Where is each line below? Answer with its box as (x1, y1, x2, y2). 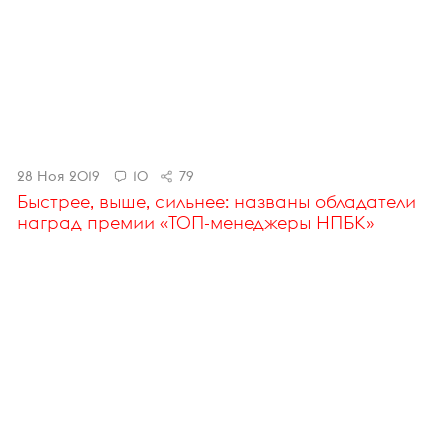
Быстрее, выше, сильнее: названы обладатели (16, 190, 416, 214)
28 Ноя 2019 (16, 167, 100, 186)
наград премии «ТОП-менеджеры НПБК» (16, 211, 374, 235)
